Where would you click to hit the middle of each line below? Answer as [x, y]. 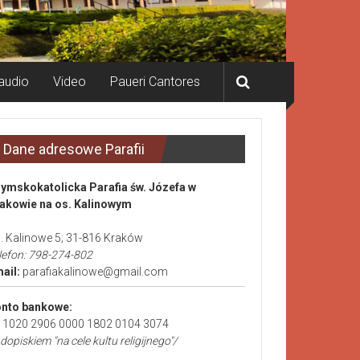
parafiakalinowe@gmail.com [94, 271]
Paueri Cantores [155, 81]
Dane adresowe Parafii [74, 149]
